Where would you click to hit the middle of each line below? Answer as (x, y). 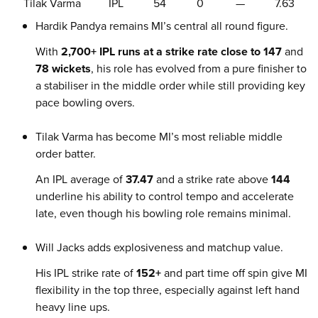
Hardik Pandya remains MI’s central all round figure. (162, 26)
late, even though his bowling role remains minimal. (163, 213)
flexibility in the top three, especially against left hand (168, 290)
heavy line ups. (73, 307)
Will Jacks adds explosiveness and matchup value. (159, 247)
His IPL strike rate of (86, 273)
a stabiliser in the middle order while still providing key (170, 86)
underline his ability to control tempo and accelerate (165, 196)
